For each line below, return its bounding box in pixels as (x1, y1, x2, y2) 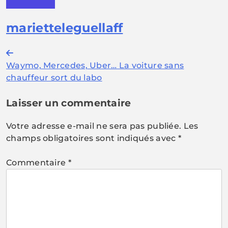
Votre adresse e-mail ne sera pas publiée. (6, 121, 182, 131)
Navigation (6, 48, 77, 63)
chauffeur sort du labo (6, 72, 102, 82)
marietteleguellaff (6, 20, 123, 35)
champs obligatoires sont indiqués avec (6, 133, 178, 143)
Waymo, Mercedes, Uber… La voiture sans (6, 60, 184, 70)
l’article (6, 84, 53, 100)
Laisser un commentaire (6, 97, 131, 109)
